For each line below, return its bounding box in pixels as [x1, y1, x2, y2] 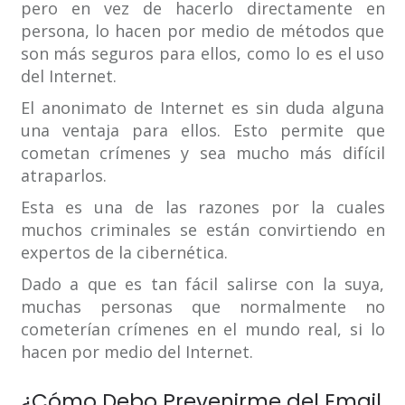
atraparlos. [20, 165, 107, 187]
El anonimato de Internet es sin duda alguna [20, 97, 385, 119]
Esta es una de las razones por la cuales [20, 196, 385, 219]
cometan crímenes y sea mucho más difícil [20, 142, 385, 165]
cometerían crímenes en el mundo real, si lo [20, 318, 385, 341]
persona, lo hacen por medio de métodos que [20, 20, 385, 42]
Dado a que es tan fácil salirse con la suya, [20, 273, 385, 296]
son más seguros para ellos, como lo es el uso [20, 42, 385, 65]
